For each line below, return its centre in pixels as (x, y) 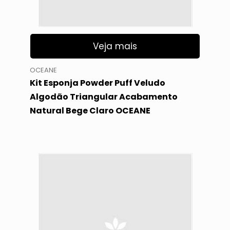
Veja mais (115, 46)
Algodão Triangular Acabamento (103, 97)
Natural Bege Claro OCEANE (90, 111)
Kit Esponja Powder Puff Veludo (97, 83)
